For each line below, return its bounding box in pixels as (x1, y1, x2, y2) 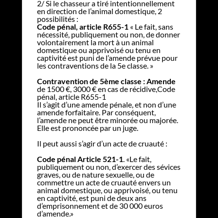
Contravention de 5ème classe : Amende (36, 76, 176, 86)
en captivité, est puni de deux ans (36, 193, 146, 202)
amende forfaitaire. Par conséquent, (36, 107, 156, 117)
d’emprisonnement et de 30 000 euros (36, 200, 163, 210)
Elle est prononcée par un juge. (36, 123, 138, 132)
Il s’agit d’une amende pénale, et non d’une (36, 99, 176, 109)
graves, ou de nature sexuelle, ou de (36, 169, 154, 179)
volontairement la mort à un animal (36, 37, 154, 47)
